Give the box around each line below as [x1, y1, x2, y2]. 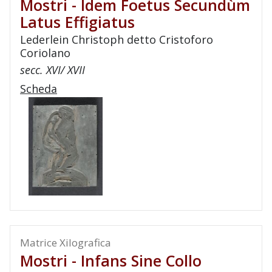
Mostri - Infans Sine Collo [20, 250, 202, 271]
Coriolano [20, 46, 70, 60]
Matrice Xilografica [20, 236, 111, 250]
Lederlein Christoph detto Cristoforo [20, 32, 213, 47]
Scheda [20, 81, 57, 96]
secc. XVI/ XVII [20, 63, 85, 77]
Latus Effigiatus [20, 12, 135, 32]
